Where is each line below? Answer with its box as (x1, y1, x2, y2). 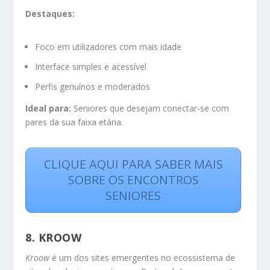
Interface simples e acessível (35, 60, 147, 72)
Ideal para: (25, 102, 72, 115)
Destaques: (25, 7, 75, 19)
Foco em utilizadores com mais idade (35, 40, 182, 52)
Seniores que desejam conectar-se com (71, 102, 230, 115)
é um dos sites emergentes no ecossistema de (49, 252, 236, 264)
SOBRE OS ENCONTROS (67, 171, 199, 188)
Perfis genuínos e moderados (35, 80, 151, 92)
